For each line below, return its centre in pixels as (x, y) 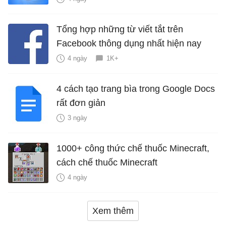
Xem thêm (113, 211)
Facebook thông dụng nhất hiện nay (129, 43)
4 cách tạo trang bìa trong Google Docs (136, 89)
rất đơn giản (81, 103)
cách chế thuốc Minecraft (107, 162)
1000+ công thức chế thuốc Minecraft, (133, 148)
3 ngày (77, 118)
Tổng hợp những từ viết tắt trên (120, 29)
